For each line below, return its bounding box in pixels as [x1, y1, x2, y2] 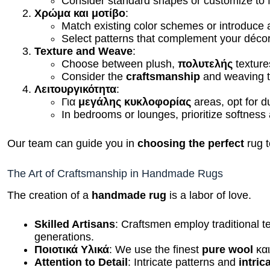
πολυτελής [178, 56, 233, 69]
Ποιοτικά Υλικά [34, 242, 110, 255]
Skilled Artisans [34, 217, 116, 230]
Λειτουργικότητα [34, 81, 117, 94]
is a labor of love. [166, 188, 252, 201]
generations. [34, 230, 95, 242]
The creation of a [7, 188, 92, 201]
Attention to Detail [34, 255, 128, 268]
